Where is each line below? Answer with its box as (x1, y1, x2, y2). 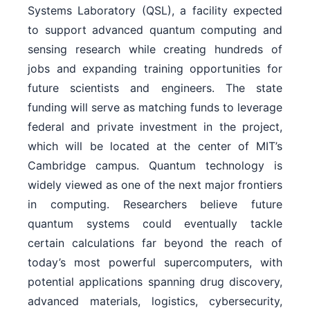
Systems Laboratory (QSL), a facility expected (28, 3, 282, 17)
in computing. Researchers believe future (28, 197, 282, 211)
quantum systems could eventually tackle (28, 216, 282, 230)
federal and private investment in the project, (28, 119, 282, 134)
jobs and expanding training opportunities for (28, 61, 282, 75)
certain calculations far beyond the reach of (28, 235, 282, 250)
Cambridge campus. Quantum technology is (28, 158, 282, 172)
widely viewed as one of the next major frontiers (28, 177, 282, 192)
